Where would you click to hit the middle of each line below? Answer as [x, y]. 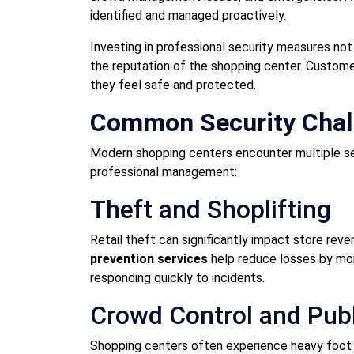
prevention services [149, 258]
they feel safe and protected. [173, 85]
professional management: [164, 171]
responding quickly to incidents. [177, 277]
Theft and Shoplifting [211, 209]
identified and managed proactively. [188, 15]
